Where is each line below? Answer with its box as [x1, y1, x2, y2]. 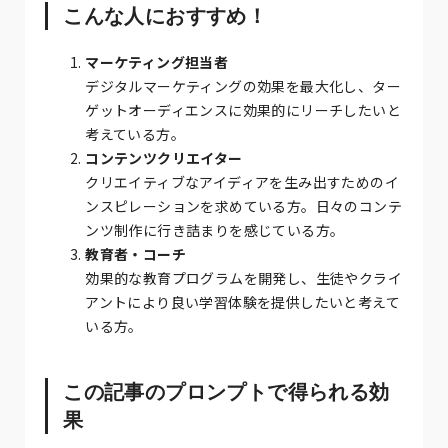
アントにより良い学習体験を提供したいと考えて [85, 291, 401, 312]
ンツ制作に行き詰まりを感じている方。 [85, 219, 345, 240]
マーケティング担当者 [85, 51, 229, 72]
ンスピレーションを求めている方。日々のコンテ [85, 195, 403, 216]
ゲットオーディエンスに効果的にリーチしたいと [85, 99, 402, 120]
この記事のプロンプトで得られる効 [63, 380, 390, 403]
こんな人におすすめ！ [63, 4, 268, 27]
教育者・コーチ [85, 243, 187, 264]
